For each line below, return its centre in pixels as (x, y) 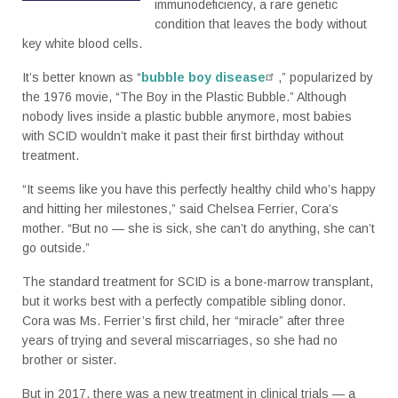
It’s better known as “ (82, 78)
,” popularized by (326, 78)
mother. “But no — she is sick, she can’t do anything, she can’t (199, 229)
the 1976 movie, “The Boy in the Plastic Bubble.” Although (184, 97)
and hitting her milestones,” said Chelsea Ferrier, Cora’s (180, 209)
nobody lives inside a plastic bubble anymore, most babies (187, 117)
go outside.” (56, 248)
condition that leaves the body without (260, 24)
